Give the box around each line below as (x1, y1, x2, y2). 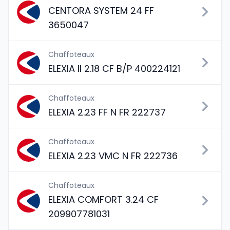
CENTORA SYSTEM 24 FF (48, 4, 154, 17)
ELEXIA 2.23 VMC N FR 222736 (48, 149, 178, 162)
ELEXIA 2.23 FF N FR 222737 (48, 106, 166, 119)
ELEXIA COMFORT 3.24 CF (48, 193, 159, 206)
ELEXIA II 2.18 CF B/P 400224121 (48, 62, 180, 75)
